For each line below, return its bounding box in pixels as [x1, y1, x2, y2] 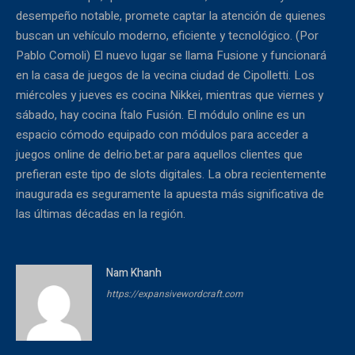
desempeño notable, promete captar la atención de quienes [16, 7, 326, 25]
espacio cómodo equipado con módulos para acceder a [16, 126, 308, 144]
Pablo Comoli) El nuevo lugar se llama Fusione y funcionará [16, 47, 326, 65]
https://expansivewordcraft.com [106, 287, 243, 302]
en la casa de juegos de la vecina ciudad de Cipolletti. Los [16, 67, 315, 85]
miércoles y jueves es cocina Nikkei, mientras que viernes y [16, 86, 323, 105]
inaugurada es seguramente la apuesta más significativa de [16, 185, 324, 204]
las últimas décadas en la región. [16, 205, 185, 223]
